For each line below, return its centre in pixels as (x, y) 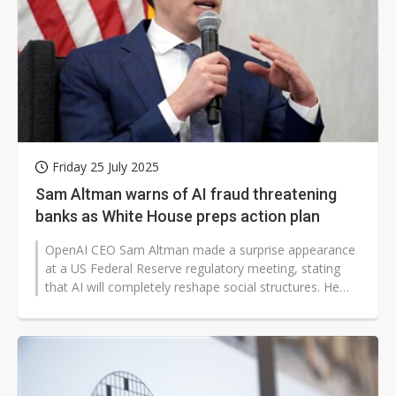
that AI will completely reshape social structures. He (192, 287)
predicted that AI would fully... (129, 306)
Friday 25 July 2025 (106, 167)
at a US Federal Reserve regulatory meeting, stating (193, 269)
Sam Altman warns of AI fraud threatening (186, 194)
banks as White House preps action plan (178, 217)
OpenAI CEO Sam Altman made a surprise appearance (200, 250)
